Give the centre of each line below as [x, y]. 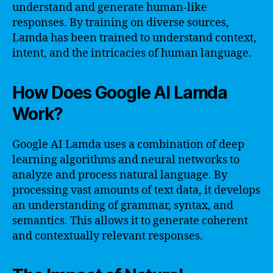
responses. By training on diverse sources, [121, 23]
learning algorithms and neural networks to [126, 160]
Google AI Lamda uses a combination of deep [128, 144]
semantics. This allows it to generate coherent [130, 221]
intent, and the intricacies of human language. [132, 53]
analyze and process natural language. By [120, 175]
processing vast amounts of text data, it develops [136, 190]
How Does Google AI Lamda [120, 92]
